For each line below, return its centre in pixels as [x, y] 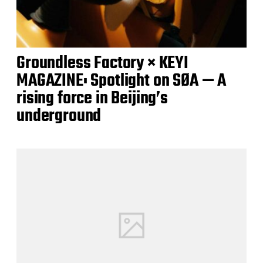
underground [59, 117]
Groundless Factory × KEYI [102, 64]
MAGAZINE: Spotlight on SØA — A [122, 81]
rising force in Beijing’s [92, 99]
